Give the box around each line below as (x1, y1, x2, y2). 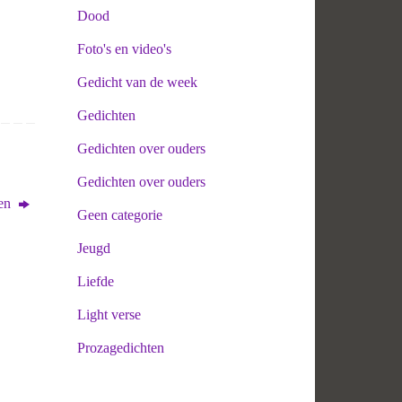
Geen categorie (77, 206, 162, 223)
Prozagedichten (77, 339, 164, 355)
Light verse (77, 306, 141, 322)
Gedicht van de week (77, 74, 197, 90)
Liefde (77, 273, 114, 289)
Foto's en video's (77, 40, 171, 57)
